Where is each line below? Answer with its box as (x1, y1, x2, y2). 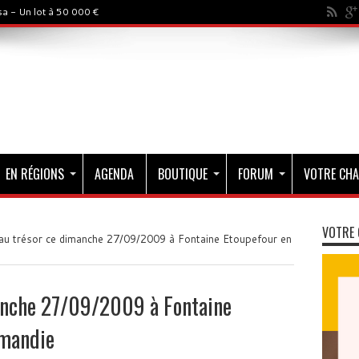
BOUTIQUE (157, 164, 208, 184)
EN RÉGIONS (5, 164, 64, 184)
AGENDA (94, 164, 134, 184)
